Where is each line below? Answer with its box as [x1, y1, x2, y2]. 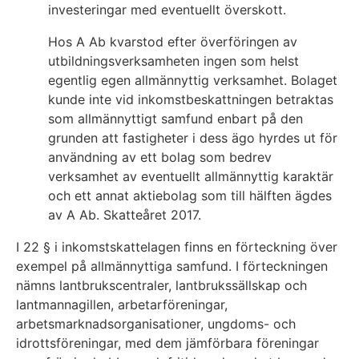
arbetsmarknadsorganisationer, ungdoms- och [16, 316, 296, 333]
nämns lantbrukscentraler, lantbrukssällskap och [16, 277, 307, 294]
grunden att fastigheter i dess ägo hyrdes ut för [48, 130, 337, 147]
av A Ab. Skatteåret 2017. [48, 207, 201, 224]
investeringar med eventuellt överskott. [48, 2, 286, 18]
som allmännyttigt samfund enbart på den [48, 111, 303, 127]
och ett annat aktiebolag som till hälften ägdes [48, 188, 332, 204]
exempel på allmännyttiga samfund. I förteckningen [16, 258, 328, 275]
